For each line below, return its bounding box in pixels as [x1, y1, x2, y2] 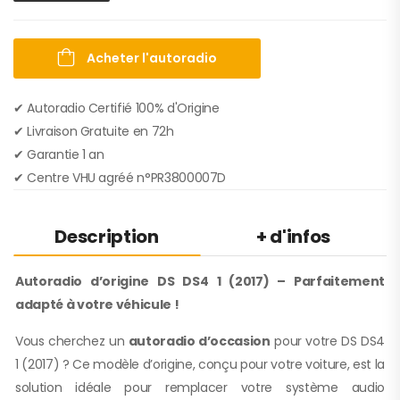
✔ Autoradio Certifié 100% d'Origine [13, 98, 220, 117]
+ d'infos [256, 223, 330, 249]
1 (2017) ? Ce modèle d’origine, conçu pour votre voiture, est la [15, 354, 385, 373]
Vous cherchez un [15, 331, 129, 350]
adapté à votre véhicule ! [15, 295, 179, 313]
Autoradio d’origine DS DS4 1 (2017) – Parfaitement [15, 271, 385, 290]
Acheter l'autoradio [87, 48, 217, 67]
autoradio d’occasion [128, 331, 271, 350]
